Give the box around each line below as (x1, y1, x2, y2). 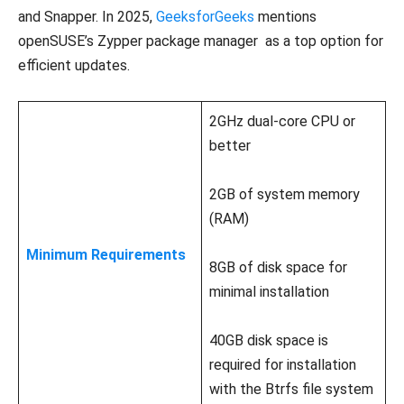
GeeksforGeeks (156, 7, 254, 25)
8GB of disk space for (209, 258, 347, 276)
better (209, 136, 251, 154)
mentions (254, 7, 317, 25)
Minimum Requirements (26, 245, 186, 263)
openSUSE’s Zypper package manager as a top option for (18, 32, 383, 50)
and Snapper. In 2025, (18, 7, 156, 25)
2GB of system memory (209, 185, 360, 203)
